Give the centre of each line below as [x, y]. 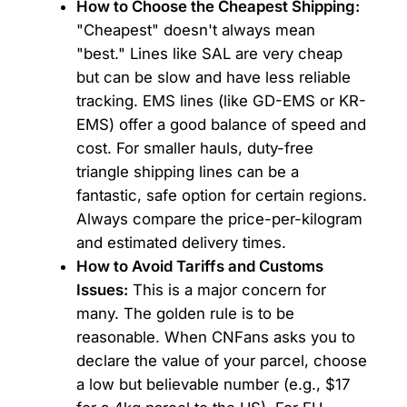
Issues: [102, 289]
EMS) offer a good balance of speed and [221, 124]
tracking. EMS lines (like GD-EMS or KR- [221, 100]
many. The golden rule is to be [185, 313]
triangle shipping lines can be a [187, 171]
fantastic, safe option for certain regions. [221, 195]
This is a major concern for [227, 289]
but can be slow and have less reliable [213, 77]
